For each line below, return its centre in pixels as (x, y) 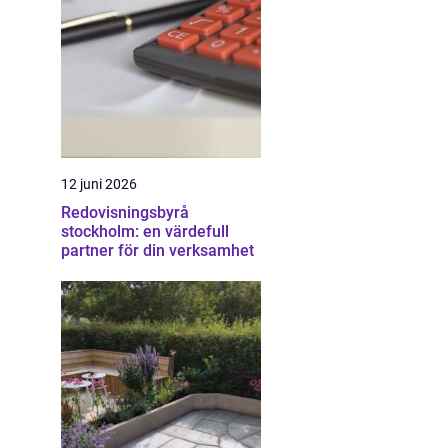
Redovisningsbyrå (125, 212)
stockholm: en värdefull (145, 231)
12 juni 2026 (99, 184)
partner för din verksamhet (157, 250)
